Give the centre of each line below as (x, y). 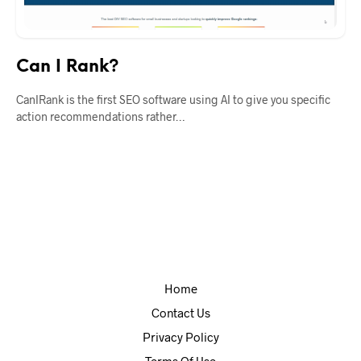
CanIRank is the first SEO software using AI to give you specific (173, 100)
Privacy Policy (180, 337)
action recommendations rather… (100, 117)
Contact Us (180, 313)
